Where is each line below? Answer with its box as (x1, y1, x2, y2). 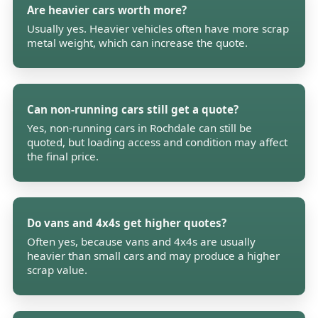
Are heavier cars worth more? (27, 3, 187, 18)
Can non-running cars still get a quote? (27, 102, 239, 117)
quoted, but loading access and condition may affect (27, 135, 288, 150)
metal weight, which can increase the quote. (27, 35, 248, 50)
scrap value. (27, 263, 88, 278)
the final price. (27, 149, 99, 164)
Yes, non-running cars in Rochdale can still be (27, 121, 253, 136)
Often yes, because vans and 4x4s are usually (27, 234, 256, 249)
